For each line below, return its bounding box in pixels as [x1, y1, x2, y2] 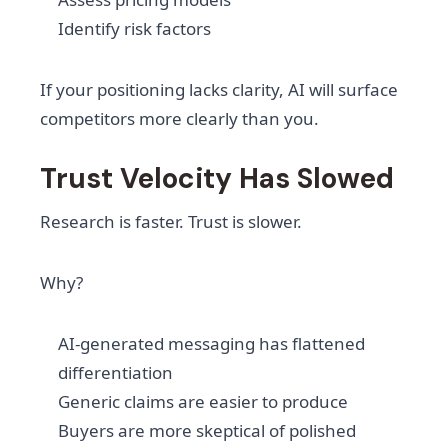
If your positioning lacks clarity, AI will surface [40, 78, 398, 102]
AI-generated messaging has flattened [58, 332, 365, 356]
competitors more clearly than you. [40, 107, 319, 131]
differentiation [58, 361, 173, 385]
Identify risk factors [58, 17, 211, 41]
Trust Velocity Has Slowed [40, 160, 394, 198]
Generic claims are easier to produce [58, 390, 348, 414]
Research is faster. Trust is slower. [40, 210, 302, 234]
